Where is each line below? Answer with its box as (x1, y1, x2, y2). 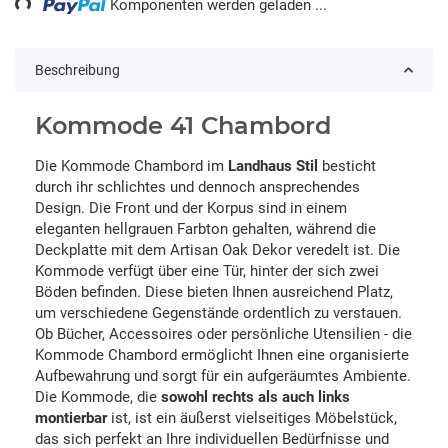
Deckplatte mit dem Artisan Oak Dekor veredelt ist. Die (35, 240, 400, 259)
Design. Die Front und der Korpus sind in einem (35, 198, 347, 217)
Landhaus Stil (228, 156, 318, 175)
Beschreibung (35, 61, 120, 78)
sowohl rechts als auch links (161, 387, 350, 406)
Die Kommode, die (35, 387, 161, 406)
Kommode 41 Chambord (35, 110, 331, 140)
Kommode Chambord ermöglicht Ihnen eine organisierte (35, 345, 409, 364)
